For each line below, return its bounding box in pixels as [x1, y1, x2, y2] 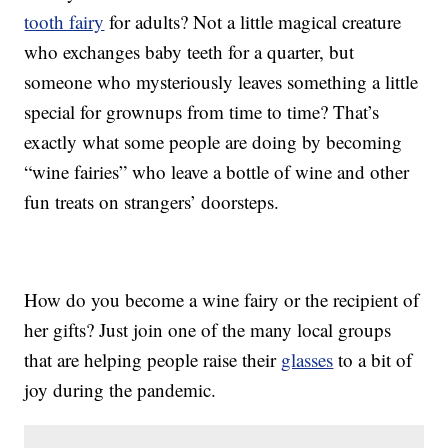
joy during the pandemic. [24, 377, 217, 403]
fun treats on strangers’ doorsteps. [24, 189, 280, 215]
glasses [281, 347, 334, 373]
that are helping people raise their [24, 347, 282, 373]
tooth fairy [24, 9, 105, 35]
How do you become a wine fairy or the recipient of [24, 287, 420, 313]
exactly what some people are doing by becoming [24, 129, 403, 155]
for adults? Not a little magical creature [104, 9, 402, 35]
